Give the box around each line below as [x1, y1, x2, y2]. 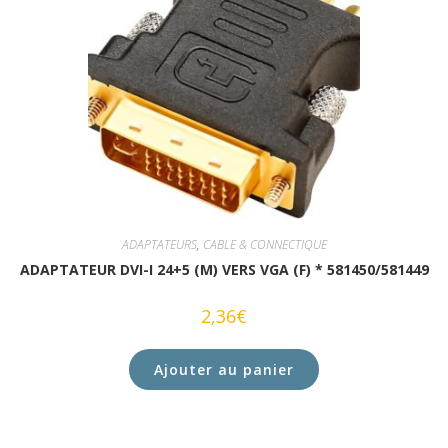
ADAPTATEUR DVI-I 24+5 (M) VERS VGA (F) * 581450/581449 [19, 259, 429, 279]
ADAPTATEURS [121, 235, 197, 253]
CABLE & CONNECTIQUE [202, 235, 327, 253]
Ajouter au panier [154, 359, 294, 379]
